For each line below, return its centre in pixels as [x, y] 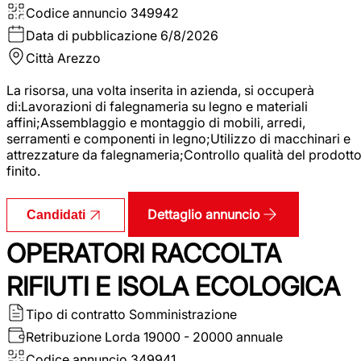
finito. [23, 170]
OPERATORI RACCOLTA [144, 253]
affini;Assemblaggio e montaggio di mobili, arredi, [156, 122]
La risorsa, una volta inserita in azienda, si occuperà [160, 90]
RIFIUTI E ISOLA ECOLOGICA [173, 286]
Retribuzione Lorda [83, 336]
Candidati [56, 214]
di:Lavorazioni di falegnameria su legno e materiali [157, 106]
